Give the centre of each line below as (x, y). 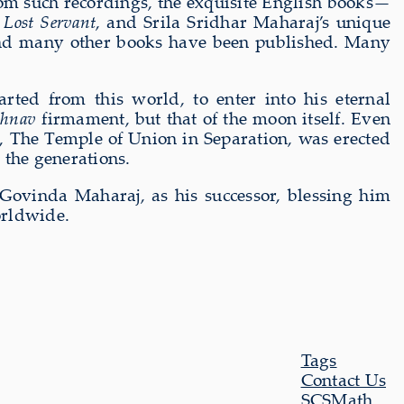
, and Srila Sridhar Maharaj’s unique (243, 21)
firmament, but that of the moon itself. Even (214, 118)
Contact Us (343, 379)
